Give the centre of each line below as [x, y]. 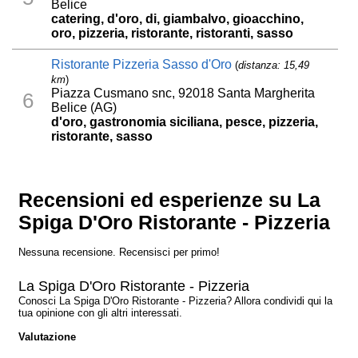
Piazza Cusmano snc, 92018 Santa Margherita [183, 93]
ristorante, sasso [102, 137]
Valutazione [48, 337]
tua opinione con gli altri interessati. [101, 313]
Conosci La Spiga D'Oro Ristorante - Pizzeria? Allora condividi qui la [176, 301]
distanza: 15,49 [274, 66]
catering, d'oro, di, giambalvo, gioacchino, [178, 19]
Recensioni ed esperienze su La [170, 201]
